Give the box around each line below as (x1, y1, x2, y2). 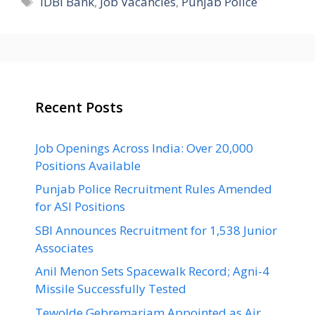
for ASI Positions (35, 198, 125, 214)
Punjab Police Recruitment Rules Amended (35, 181, 272, 197)
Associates (35, 239, 94, 256)
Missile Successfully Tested (35, 281, 186, 297)
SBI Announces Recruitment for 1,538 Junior (35, 221, 277, 238)
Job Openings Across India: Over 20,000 (35, 139, 253, 156)
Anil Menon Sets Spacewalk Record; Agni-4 (35, 263, 269, 279)
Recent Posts (35, 97, 123, 117)
